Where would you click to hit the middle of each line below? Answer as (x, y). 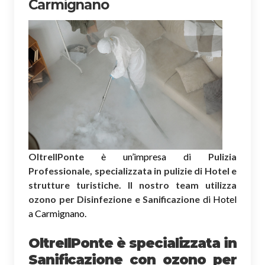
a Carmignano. (57, 213)
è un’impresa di (146, 156)
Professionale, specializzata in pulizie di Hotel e (132, 170)
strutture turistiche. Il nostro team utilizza (132, 185)
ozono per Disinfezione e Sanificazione (114, 199)
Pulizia (222, 156)
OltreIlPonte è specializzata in (132, 243)
